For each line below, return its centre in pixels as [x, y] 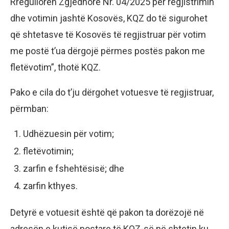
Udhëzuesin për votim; [68, 133]
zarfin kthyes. [50, 186]
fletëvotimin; [48, 151]
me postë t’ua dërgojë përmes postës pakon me [108, 51]
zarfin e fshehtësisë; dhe [74, 168]
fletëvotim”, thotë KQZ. [55, 67]
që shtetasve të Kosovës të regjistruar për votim [108, 34]
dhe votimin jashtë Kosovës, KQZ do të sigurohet [109, 18]
